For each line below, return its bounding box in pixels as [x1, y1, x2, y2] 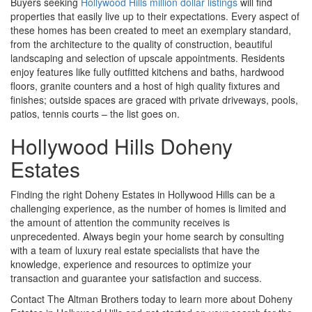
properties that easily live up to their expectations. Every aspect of [10, 8, 299, 23]
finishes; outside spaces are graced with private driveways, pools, [10, 92, 298, 107]
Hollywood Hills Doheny [10, 130, 233, 161]
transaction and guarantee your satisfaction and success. [10, 270, 262, 285]
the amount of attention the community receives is [10, 214, 230, 229]
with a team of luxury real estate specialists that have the [10, 242, 260, 257]
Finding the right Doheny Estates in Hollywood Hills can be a [10, 187, 275, 201]
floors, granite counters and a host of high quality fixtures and [10, 78, 280, 93]
